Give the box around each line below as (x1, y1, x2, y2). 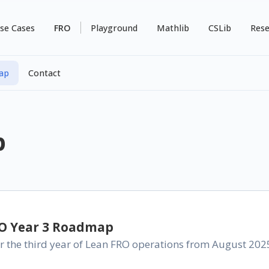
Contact (28, 67, 61, 79)
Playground (91, 22, 138, 34)
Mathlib (157, 22, 189, 34)
